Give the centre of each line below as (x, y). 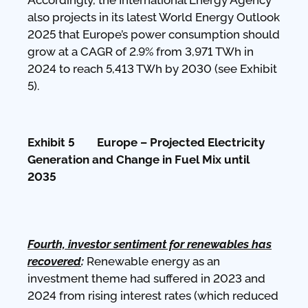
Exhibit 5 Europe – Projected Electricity (146, 142)
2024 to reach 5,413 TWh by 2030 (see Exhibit (152, 68)
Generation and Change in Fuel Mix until (139, 159)
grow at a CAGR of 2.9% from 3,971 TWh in (141, 51)
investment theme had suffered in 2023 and (146, 278)
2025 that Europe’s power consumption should (154, 34)
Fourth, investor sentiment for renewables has (150, 244)
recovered (54, 261)
